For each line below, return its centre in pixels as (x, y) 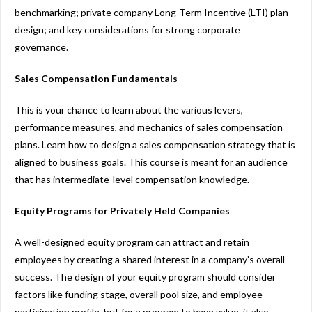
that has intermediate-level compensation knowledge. (133, 179)
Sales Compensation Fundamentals (97, 78)
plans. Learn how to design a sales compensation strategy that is (155, 144)
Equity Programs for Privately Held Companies (122, 210)
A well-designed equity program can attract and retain (132, 242)
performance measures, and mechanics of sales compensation (149, 127)
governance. (42, 47)
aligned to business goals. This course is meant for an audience (151, 162)
